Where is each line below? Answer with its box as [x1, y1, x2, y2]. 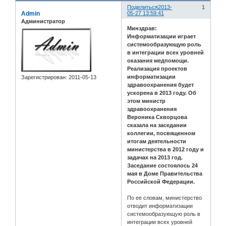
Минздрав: [127, 25, 157, 31]
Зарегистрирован [21, 74, 66, 80]
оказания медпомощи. [127, 57, 189, 64]
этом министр [127, 97, 166, 104]
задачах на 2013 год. [127, 154, 183, 160]
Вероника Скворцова [127, 114, 188, 120]
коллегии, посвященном [127, 130, 196, 136]
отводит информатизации [127, 202, 193, 209]
